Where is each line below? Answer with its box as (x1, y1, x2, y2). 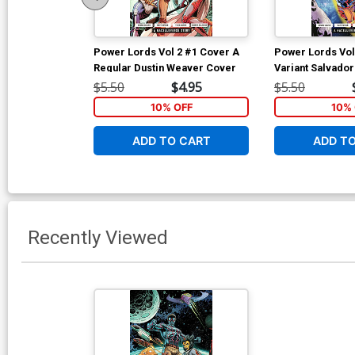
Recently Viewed (28, 226, 168, 249)
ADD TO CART (132, 133, 211, 147)
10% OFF (150, 101, 193, 113)
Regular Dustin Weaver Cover (94, 61, 236, 74)
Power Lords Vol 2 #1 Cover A (94, 45, 239, 58)
